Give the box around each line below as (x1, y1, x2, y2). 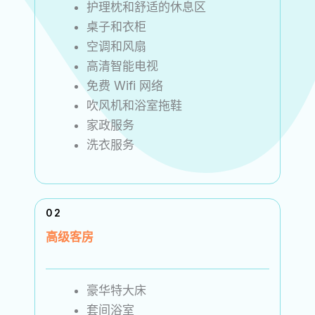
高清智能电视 (86, 59, 159, 73)
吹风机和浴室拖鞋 (86, 98, 183, 112)
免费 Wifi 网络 (86, 79, 164, 93)
